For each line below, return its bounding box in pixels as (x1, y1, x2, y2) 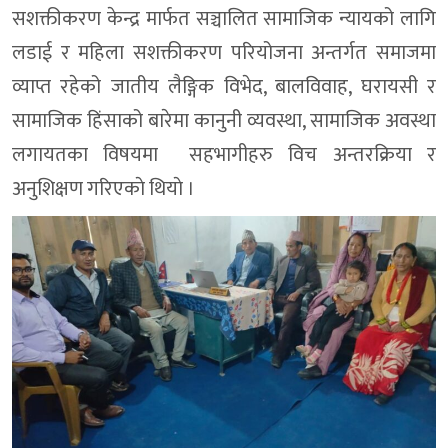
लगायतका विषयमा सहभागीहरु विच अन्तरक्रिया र (12, 138, 436, 173)
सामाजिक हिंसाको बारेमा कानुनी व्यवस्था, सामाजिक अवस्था (12, 104, 436, 139)
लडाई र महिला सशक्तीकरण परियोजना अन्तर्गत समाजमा (12, 36, 436, 71)
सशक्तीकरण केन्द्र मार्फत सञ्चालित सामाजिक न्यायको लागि (12, 2, 436, 37)
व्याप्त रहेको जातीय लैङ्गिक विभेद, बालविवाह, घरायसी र (12, 70, 436, 105)
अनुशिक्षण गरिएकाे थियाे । (12, 172, 195, 207)
